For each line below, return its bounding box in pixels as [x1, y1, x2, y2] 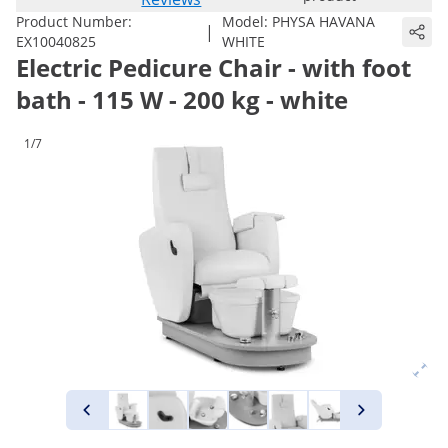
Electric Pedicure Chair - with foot [16, 51, 411, 84]
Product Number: [16, 12, 132, 31]
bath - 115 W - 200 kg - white [16, 83, 348, 116]
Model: [221, 12, 272, 31]
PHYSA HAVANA [271, 12, 375, 31]
